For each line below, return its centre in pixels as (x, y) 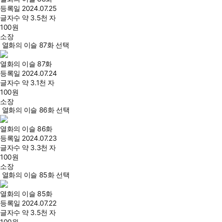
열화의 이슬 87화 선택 (35, 45)
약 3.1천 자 (38, 83)
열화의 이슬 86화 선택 (36, 110)
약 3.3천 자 (39, 147)
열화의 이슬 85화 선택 (36, 175)
